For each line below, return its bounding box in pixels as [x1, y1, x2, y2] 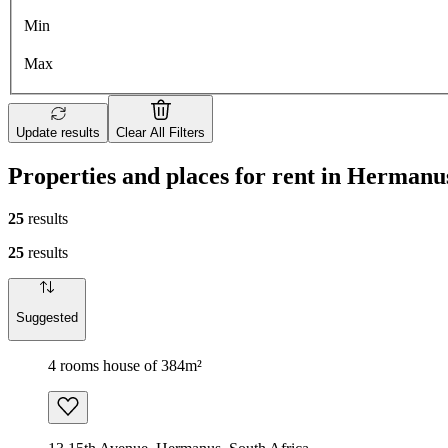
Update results [16, 125, 100, 141]
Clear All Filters [116, 125, 205, 141]
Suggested [16, 309, 78, 325]
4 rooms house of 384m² [48, 356, 202, 374]
